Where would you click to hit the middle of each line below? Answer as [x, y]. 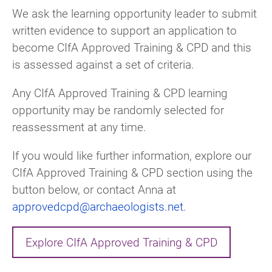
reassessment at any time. [79, 126]
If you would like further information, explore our [132, 155]
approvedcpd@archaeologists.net [98, 206]
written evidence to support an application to [124, 30]
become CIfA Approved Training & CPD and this [132, 47]
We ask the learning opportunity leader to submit [134, 13]
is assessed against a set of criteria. [103, 64]
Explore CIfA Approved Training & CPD [121, 242]
